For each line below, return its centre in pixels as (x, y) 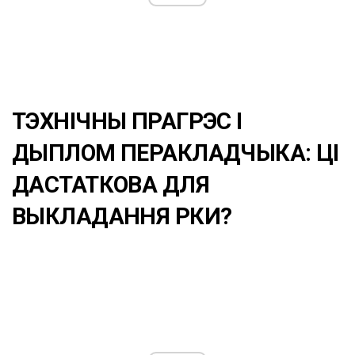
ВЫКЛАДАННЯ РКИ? (122, 217)
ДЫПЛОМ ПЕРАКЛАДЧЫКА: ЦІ (176, 153)
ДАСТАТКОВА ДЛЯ (111, 185)
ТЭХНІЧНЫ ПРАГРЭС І (127, 122)
